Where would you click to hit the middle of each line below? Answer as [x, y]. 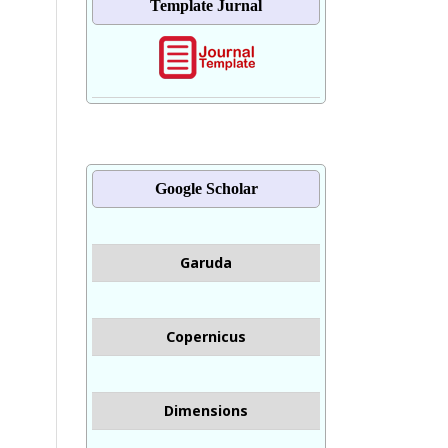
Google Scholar [206, 188]
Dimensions [206, 410]
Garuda [206, 262]
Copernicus [206, 336]
